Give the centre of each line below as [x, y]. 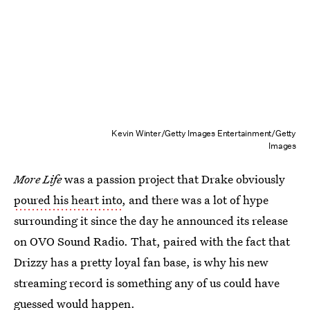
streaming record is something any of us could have [147, 283]
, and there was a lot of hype [195, 200]
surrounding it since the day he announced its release [151, 221]
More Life [38, 179]
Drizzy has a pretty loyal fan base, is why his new [141, 262]
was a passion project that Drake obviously [173, 179]
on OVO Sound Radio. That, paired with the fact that [152, 241]
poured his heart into [68, 200]
